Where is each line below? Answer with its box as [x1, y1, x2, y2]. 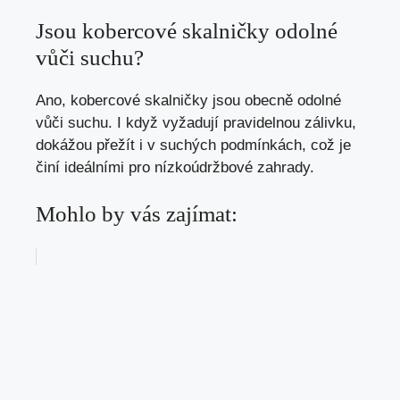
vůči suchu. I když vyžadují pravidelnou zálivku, [36, 113, 356, 131]
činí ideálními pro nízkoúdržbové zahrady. [36, 158, 314, 176]
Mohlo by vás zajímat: [36, 202, 237, 227]
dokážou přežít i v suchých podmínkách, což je [36, 136, 351, 154]
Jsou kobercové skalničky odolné [36, 18, 337, 43]
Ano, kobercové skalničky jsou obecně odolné [36, 91, 341, 109]
